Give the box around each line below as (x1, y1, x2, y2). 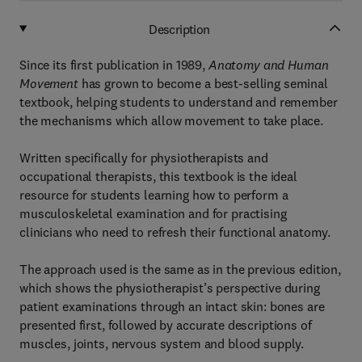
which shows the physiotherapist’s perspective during (19, 280, 320, 296)
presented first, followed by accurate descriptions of (19, 317, 312, 333)
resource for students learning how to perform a (19, 187, 288, 203)
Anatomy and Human (208, 57, 329, 73)
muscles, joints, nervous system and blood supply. (19, 335, 305, 351)
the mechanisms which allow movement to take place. (19, 112, 323, 128)
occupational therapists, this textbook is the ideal (19, 168, 297, 184)
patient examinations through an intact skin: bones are (19, 298, 325, 314)
